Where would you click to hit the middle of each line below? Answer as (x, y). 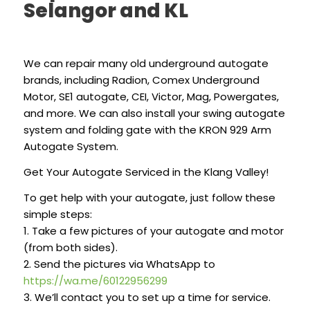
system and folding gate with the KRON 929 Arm (147, 130)
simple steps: (57, 214)
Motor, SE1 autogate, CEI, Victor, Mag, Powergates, (151, 97)
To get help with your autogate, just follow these (149, 197)
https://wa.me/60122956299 (95, 280)
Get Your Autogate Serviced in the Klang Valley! (146, 172)
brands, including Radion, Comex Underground (141, 80)
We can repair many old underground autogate (146, 64)
